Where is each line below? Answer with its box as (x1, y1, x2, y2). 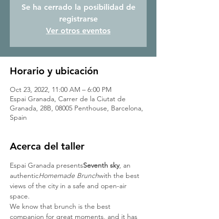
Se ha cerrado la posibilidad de (21, 2, 135, 12)
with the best (99, 171, 141, 180)
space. (10, 192, 30, 200)
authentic (10, 171, 39, 180)
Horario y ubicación (10, 65, 98, 77)
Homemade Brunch (39, 171, 99, 180)
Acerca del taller (10, 140, 85, 152)
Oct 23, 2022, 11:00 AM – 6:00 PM (10, 85, 111, 94)
